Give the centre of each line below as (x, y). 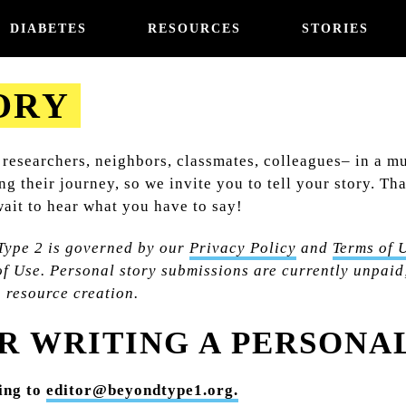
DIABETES (49, 29)
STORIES (336, 29)
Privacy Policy (243, 248)
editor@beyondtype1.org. (142, 390)
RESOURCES (195, 29)
